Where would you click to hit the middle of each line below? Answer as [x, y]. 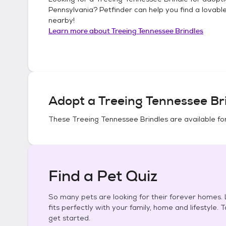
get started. [69, 218]
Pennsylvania [71, 10]
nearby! [62, 20]
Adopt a [73, 101]
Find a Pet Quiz [103, 176]
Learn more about [80, 31]
